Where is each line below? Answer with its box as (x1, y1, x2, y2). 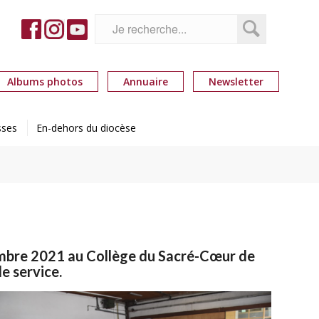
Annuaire (122, 75, 168, 88)
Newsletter (208, 75, 263, 88)
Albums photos (6, 75, 83, 88)
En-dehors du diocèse (36, 121, 136, 135)
